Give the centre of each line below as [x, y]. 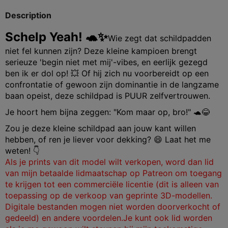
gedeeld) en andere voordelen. [64, 218]
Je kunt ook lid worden [168, 218]
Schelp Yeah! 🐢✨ [56, 37]
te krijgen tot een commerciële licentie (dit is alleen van [112, 184]
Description [28, 15]
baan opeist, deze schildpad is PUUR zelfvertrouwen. [108, 95]
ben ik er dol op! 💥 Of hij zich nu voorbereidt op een [107, 73]
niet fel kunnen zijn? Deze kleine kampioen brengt [101, 51]
